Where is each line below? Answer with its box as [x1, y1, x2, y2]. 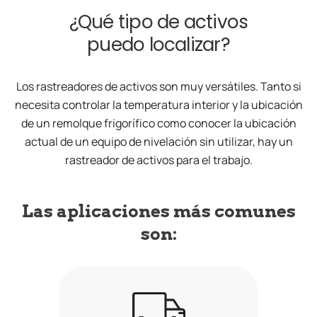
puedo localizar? [87, 32, 230, 58]
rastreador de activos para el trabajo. [64, 152, 253, 168]
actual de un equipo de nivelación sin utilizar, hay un [24, 134, 293, 150]
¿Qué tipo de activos [69, 9, 248, 35]
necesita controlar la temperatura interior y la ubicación [14, 97, 303, 113]
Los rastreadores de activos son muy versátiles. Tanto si [16, 79, 301, 95]
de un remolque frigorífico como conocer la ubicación [21, 115, 296, 132]
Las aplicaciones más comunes [21, 201, 296, 222]
